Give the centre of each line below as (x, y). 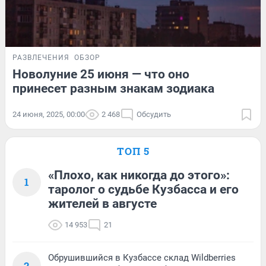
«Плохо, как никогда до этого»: (139, 175)
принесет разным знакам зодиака (113, 88)
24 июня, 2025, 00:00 (49, 114)
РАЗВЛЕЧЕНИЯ (41, 57)
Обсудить (154, 114)
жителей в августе (102, 203)
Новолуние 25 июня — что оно (101, 74)
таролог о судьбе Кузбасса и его (143, 189)
